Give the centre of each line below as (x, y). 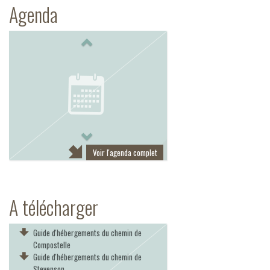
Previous (112, 42)
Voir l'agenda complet (125, 152)
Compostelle (52, 245)
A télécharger (54, 207)
